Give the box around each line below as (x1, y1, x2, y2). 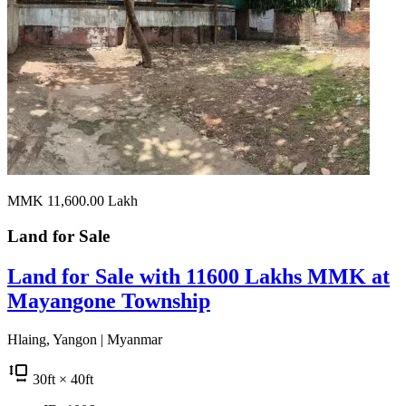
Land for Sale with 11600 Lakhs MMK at (7, 265, 390, 289)
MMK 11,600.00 (7, 193, 108, 209)
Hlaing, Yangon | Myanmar (7, 332, 162, 348)
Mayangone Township (7, 289, 210, 314)
